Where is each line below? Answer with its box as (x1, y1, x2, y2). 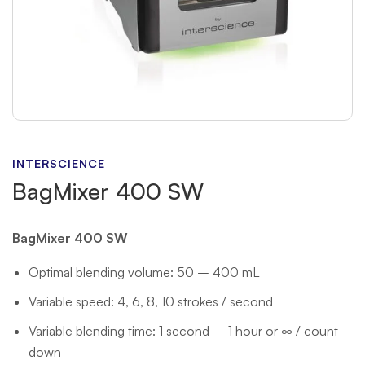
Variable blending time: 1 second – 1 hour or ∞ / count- (29, 323, 344, 339)
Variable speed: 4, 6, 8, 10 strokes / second (29, 293, 273, 310)
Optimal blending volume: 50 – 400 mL (29, 264, 260, 280)
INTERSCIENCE (12, 156, 105, 170)
